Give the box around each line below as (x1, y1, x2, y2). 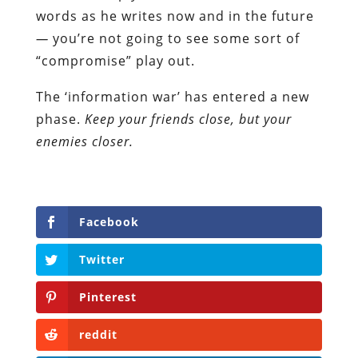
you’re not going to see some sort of (52, 29, 300, 47)
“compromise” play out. (35, 51, 195, 70)
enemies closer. (35, 132, 133, 150)
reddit (78, 327, 117, 343)
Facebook (78, 213, 139, 229)
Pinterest (78, 289, 137, 305)
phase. (35, 109, 85, 128)
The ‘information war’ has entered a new (35, 87, 309, 105)
